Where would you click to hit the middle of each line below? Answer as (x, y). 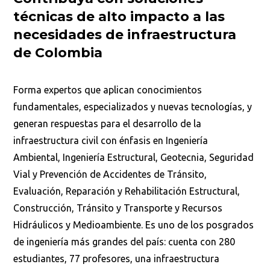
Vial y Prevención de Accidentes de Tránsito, (110, 174)
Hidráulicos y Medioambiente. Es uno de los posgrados (134, 225)
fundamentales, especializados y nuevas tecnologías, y (133, 107)
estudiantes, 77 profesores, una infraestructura (117, 259)
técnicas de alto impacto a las (119, 17)
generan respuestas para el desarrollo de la (108, 124)
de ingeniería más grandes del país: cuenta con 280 (124, 242)
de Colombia (58, 53)
